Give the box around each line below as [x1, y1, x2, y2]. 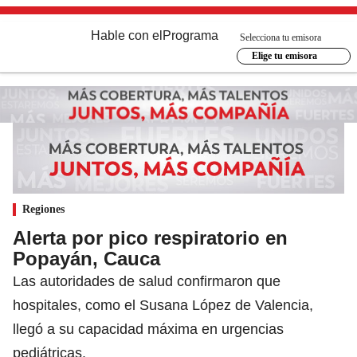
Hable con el [91, 29, 163, 42]
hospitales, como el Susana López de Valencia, [13, 296, 313, 313]
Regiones [22, 202, 65, 215]
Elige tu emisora [251, 50, 317, 61]
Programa [163, 29, 218, 42]
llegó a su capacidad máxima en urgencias [13, 320, 284, 337]
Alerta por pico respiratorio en [13, 226, 288, 249]
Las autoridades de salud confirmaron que [13, 273, 280, 289]
